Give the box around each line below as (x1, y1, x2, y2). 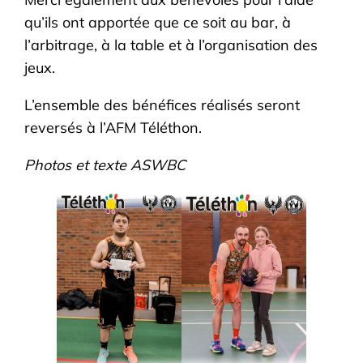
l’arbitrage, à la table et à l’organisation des (24, 35, 318, 54)
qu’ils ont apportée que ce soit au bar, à (24, 12, 292, 32)
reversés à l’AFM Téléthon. (24, 117, 203, 137)
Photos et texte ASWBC (24, 155, 186, 174)
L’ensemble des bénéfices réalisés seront (24, 95, 301, 114)
